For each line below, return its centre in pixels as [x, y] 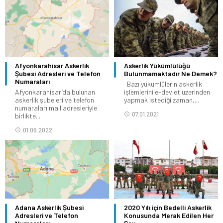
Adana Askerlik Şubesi [49, 207]
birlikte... [28, 116]
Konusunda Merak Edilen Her [169, 215]
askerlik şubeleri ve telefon [55, 100]
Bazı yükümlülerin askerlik [163, 84]
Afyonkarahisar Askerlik [52, 66]
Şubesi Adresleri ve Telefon [58, 74]
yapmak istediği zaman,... [162, 100]
